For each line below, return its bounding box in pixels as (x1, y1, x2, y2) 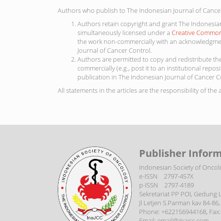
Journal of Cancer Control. (77, 45, 152, 55)
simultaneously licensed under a (77, 28, 172, 37)
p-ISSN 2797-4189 (132, 180, 194, 189)
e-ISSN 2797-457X (132, 171, 193, 181)
